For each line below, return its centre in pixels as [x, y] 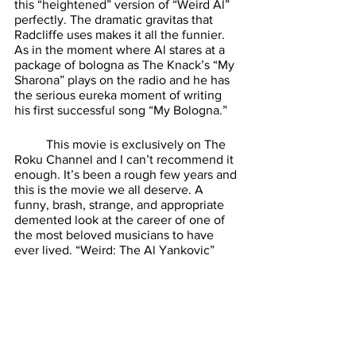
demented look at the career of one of [121, 219]
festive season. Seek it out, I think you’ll [126, 280]
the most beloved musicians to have [116, 234]
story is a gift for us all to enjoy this [112, 265]
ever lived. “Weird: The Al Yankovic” [116, 250]
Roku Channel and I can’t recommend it [126, 159]
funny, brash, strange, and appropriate [121, 204]
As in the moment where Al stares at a [121, 49]
